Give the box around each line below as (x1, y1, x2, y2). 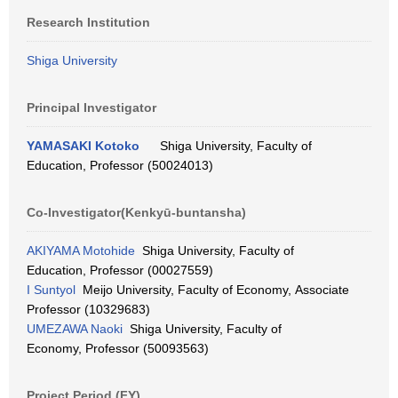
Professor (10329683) (27, 302, 150, 316)
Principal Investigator (27, 100, 156, 115)
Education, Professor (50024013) (27, 158, 213, 172)
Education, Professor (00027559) (27, 263, 213, 277)
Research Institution (27, 15, 150, 29)
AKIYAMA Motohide (27, 243, 135, 258)
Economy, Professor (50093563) (27, 341, 209, 355)
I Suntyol (27, 283, 76, 297)
